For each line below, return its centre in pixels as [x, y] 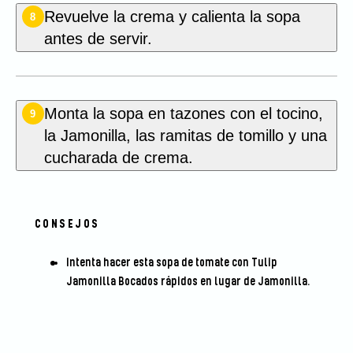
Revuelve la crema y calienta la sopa [172, 17]
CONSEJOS [67, 225]
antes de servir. [98, 39]
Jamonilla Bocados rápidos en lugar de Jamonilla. [188, 282]
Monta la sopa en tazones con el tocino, [183, 114]
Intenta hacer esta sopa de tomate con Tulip [171, 263]
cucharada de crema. [118, 158]
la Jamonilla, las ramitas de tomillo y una [185, 136]
